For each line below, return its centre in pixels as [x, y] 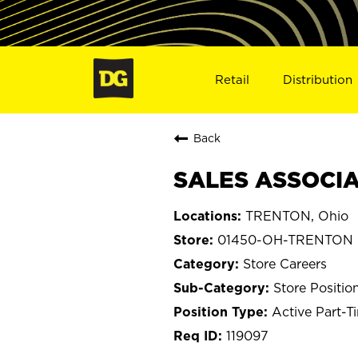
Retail [232, 79]
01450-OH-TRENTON [285, 239]
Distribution [318, 79]
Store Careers [285, 263]
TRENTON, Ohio [297, 215]
